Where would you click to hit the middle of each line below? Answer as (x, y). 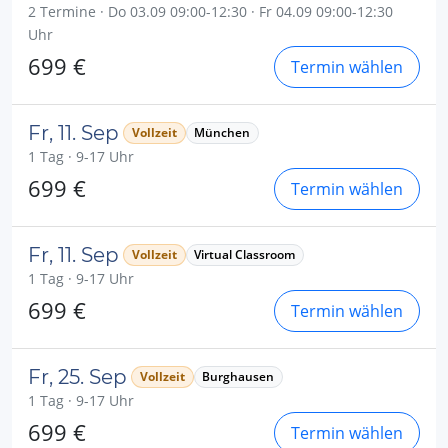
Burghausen (238, 376)
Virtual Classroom (245, 254)
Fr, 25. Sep (77, 376)
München (222, 132)
